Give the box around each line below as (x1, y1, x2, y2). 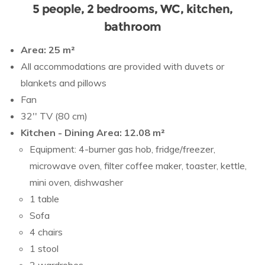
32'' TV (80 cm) (21, 110, 88, 122)
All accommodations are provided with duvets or (21, 60, 224, 72)
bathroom (104, 20, 161, 34)
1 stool (30, 243, 59, 254)
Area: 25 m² (21, 44, 75, 56)
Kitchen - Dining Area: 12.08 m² (21, 127, 164, 138)
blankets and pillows (21, 77, 106, 89)
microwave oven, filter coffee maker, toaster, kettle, (30, 160, 247, 172)
